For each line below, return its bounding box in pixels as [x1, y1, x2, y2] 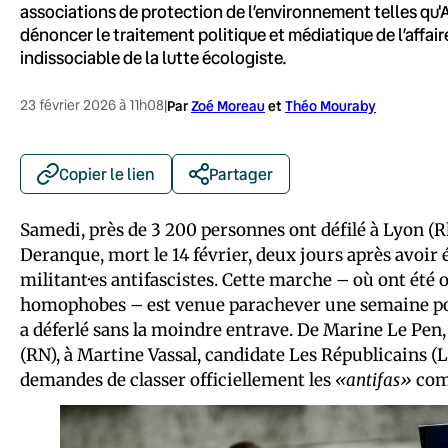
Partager [209, 162, 273, 184]
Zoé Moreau [191, 95, 265, 115]
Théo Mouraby [285, 95, 376, 115]
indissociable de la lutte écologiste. [20, 45, 287, 69]
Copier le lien [59, 162, 155, 184]
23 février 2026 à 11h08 [20, 95, 164, 114]
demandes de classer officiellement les [20, 368, 335, 391]
